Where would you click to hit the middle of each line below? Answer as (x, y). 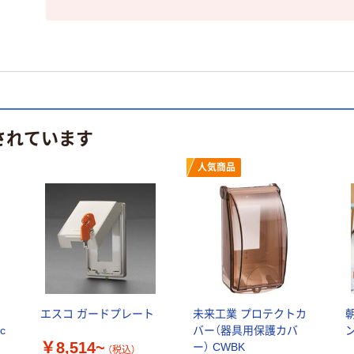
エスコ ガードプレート (97, 313)
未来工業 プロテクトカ (249, 313)
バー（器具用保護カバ (245, 330)
